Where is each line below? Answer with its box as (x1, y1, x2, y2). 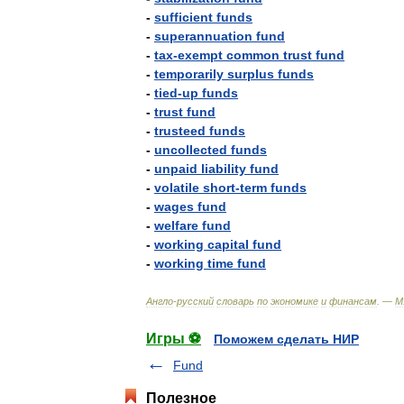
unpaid (154, 161, 197, 176)
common (226, 48, 280, 62)
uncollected (154, 142, 227, 157)
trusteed (154, 124, 206, 138)
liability (201, 161, 246, 176)
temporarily (154, 67, 224, 81)
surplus (227, 67, 274, 81)
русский (177, 296, 214, 307)
